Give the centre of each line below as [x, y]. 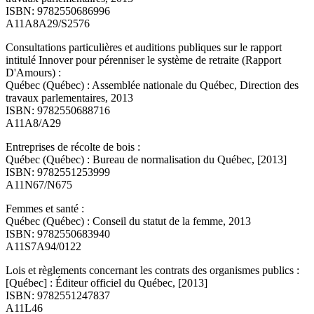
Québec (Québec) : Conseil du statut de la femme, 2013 [128, 221]
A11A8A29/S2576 [48, 24]
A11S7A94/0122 [43, 247]
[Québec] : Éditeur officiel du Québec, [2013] [107, 283]
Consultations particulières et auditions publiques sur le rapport [144, 48]
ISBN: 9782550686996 [58, 11]
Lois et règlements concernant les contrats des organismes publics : [152, 271]
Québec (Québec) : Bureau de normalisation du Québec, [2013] [146, 160]
